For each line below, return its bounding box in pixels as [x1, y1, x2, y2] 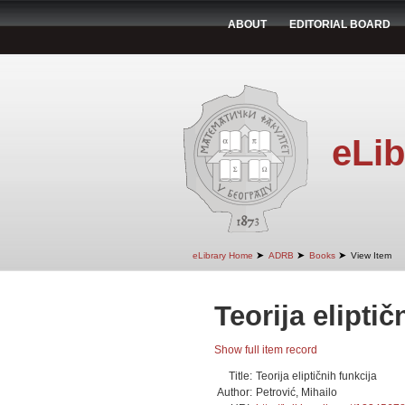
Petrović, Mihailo [256, 386, 337, 399]
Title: [229, 370, 252, 382]
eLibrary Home [193, 250, 253, 260]
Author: [217, 386, 252, 399]
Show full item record [214, 344, 317, 356]
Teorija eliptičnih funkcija [256, 370, 377, 382]
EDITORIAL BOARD [289, 18, 391, 31]
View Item [351, 250, 391, 260]
